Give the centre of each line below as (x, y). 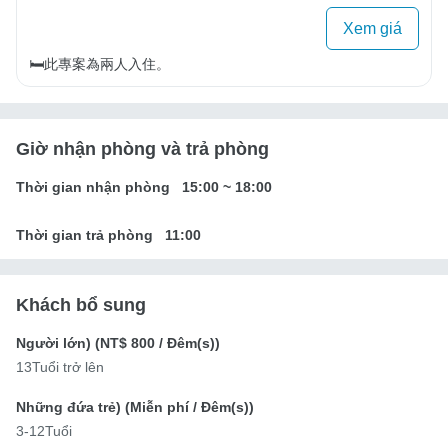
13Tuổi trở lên (60, 366)
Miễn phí (159, 406)
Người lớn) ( (58, 342)
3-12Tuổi (44, 430)
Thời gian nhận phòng (93, 186)
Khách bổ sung (81, 304)
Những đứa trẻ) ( (73, 406)
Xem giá (372, 28)
